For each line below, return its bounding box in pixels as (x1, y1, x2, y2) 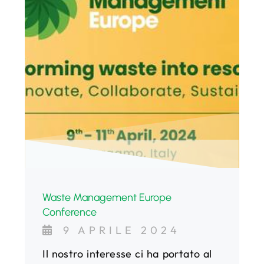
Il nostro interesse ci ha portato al (42, 246, 212, 260)
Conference (42, 205, 97, 219)
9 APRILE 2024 (63, 223, 181, 237)
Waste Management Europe (42, 190, 172, 204)
